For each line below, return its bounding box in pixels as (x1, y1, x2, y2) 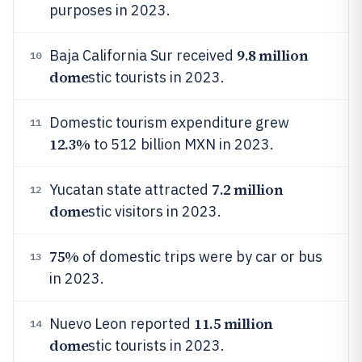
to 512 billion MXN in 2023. (90, 135, 274, 154)
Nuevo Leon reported (49, 314, 194, 333)
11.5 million (194, 314, 273, 334)
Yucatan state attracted (49, 180, 212, 199)
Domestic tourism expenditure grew (49, 113, 289, 132)
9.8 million (237, 45, 309, 65)
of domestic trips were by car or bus (78, 247, 322, 266)
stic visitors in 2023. (88, 202, 222, 221)
